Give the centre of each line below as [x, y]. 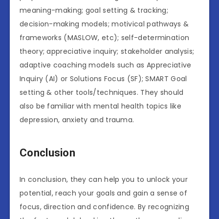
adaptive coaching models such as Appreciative [106, 65]
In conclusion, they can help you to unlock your [104, 180]
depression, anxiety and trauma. [77, 120]
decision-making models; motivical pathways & [104, 24]
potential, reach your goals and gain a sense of [104, 193]
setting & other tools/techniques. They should [102, 93]
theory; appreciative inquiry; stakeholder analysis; [107, 52]
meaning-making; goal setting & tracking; [94, 11]
